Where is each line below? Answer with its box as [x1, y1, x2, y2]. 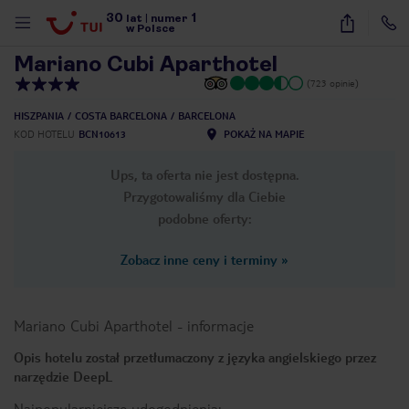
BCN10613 [79, 128, 126, 140]
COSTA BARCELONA [75, 110, 167, 121]
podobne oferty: [157, 210, 252, 226]
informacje [187, 316, 254, 335]
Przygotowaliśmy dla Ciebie [123, 188, 286, 204]
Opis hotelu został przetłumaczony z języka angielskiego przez [14, 349, 376, 365]
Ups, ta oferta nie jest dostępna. [110, 166, 299, 183]
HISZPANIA [14, 110, 64, 121]
